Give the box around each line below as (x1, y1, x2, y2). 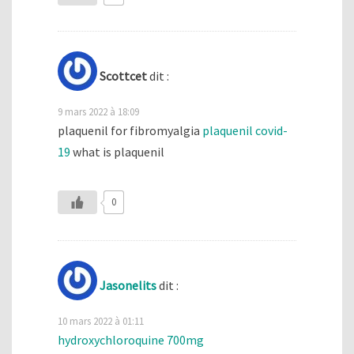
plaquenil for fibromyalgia (58, 122, 202, 139)
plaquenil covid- (202, 122, 288, 139)
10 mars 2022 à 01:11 (58, 314, 144, 328)
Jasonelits (100, 277, 156, 294)
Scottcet (100, 68, 147, 85)
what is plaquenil (70, 144, 164, 160)
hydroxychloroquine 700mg (58, 332, 204, 348)
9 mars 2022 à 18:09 (58, 105, 139, 119)
